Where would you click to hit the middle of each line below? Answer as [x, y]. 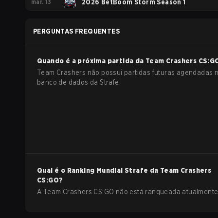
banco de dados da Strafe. [79, 82]
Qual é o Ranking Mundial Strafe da [99, 170]
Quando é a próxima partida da [91, 61]
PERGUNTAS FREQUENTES [76, 31]
